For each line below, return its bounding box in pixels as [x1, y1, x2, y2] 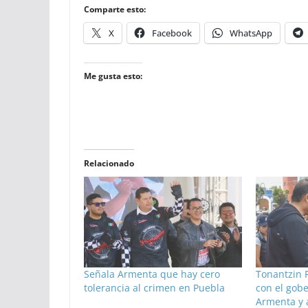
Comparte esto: [84, 3, 146, 16]
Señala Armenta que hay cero [84, 267, 220, 280]
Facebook [152, 27, 192, 40]
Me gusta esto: [84, 70, 142, 82]
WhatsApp [230, 27, 272, 40]
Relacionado [84, 157, 134, 170]
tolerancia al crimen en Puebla [84, 280, 225, 294]
